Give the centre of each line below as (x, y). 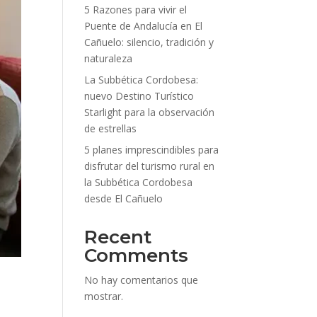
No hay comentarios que (142, 280)
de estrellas (111, 129)
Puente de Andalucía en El (144, 26)
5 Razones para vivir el (136, 10)
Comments (137, 256)
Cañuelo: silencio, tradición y (149, 42)
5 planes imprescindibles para (152, 150)
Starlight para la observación (150, 113)
